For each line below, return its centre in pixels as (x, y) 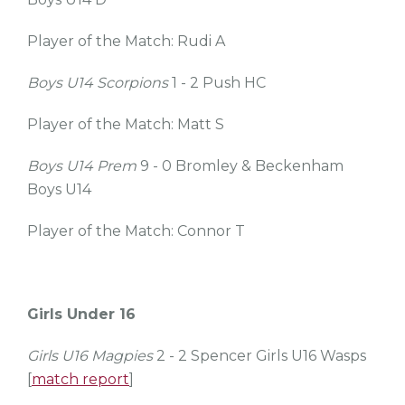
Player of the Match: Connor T (136, 231)
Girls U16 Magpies (90, 356)
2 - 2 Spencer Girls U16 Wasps (259, 356)
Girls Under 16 (81, 314)
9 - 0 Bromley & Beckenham (240, 166)
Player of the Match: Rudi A (126, 41)
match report (80, 379)
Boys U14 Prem (82, 166)
